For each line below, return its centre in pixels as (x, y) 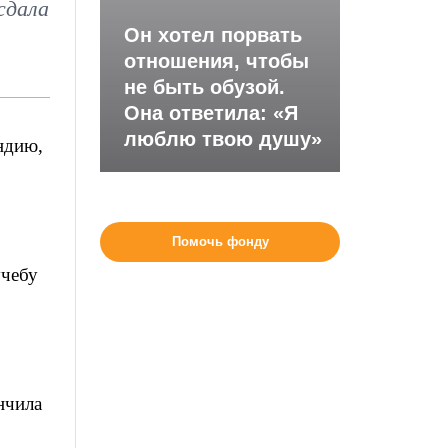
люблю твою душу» (223, 139)
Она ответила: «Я (211, 113)
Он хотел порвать (213, 35)
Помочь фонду (220, 241)
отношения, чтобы (217, 61)
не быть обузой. (205, 87)
